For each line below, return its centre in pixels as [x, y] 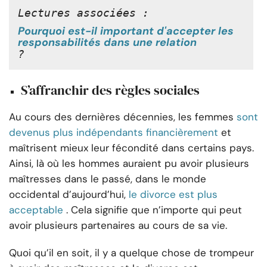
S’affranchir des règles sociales [110, 90]
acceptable [36, 209]
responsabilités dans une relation [107, 42]
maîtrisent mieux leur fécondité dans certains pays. [131, 148]
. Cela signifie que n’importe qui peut [154, 209]
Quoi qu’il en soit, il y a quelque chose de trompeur [131, 252]
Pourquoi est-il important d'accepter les [126, 31]
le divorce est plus [173, 194]
